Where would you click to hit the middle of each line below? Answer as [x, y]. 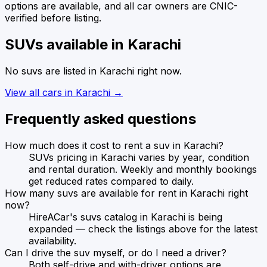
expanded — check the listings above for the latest [143, 229]
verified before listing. [53, 18]
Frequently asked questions [100, 119]
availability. [52, 240]
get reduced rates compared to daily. [111, 181]
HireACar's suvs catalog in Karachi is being [125, 217]
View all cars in [40, 92]
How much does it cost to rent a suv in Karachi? [114, 145]
